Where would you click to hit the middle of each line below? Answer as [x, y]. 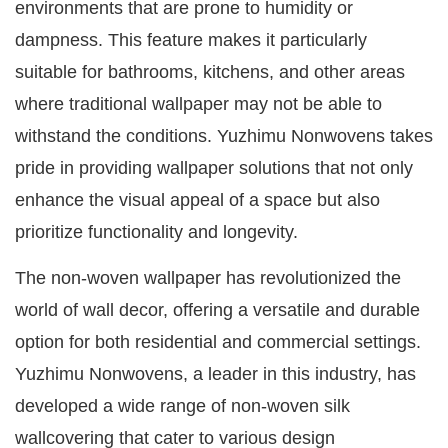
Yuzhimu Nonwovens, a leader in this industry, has [215, 374]
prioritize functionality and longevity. [156, 232]
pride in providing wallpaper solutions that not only [214, 168]
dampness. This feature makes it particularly [191, 40]
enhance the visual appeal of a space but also [197, 200]
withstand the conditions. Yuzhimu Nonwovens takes [224, 136]
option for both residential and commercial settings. [218, 342]
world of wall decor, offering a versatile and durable [217, 310]
